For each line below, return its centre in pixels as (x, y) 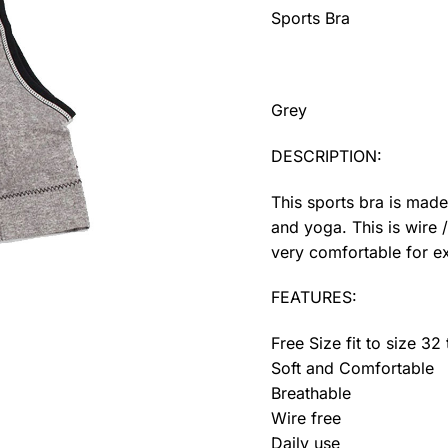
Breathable (311, 393)
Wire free (306, 418)
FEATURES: (314, 297)
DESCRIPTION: (327, 155)
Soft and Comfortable (353, 368)
